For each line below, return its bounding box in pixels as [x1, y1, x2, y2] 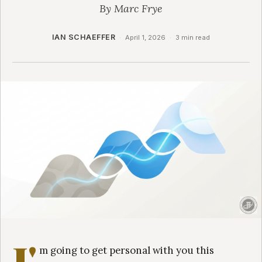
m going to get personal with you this [39, 243, 215, 257]
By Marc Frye [99, 1, 163, 15]
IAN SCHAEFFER [51, 32, 116, 42]
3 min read [175, 33, 211, 42]
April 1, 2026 [125, 33, 166, 42]
